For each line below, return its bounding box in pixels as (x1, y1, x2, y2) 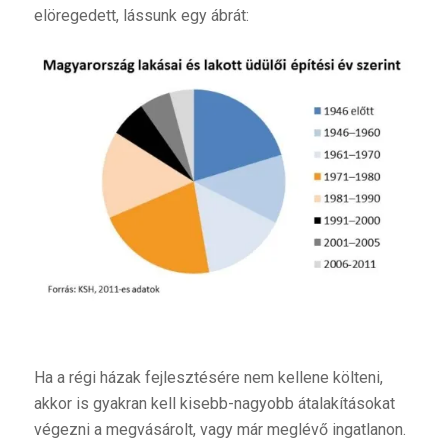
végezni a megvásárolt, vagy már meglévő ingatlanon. (33, 419, 406, 439)
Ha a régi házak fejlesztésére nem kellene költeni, (33, 367, 383, 387)
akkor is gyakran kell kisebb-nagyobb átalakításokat (33, 393, 395, 413)
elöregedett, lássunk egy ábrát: (33, 5, 249, 25)
